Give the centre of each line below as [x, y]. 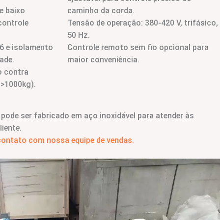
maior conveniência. [103, 59]
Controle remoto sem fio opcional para [138, 47]
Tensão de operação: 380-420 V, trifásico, [143, 23]
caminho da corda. [101, 10]
